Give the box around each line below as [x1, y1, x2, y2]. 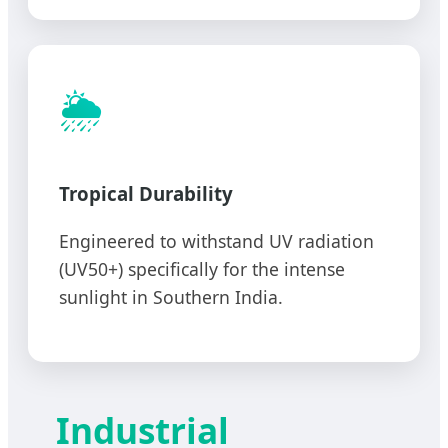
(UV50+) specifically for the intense [59, 256, 345, 281]
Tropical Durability [59, 181, 233, 207]
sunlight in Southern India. [59, 284, 283, 309]
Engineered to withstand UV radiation [59, 228, 374, 253]
